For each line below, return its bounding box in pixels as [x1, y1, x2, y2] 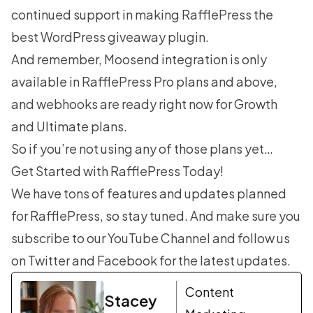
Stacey [104, 291, 157, 311]
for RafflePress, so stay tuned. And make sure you [11, 208, 300, 224]
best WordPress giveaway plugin [11, 29, 205, 45]
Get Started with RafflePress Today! [11, 163, 224, 180]
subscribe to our [11, 230, 108, 247]
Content [184, 284, 234, 300]
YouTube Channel [108, 230, 210, 247]
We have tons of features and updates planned [11, 185, 286, 202]
